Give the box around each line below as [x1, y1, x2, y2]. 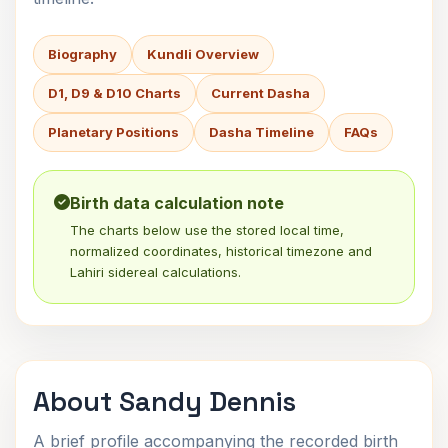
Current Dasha [211, 85, 310, 101]
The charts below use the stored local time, [70, 222, 344, 238]
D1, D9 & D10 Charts [48, 85, 181, 101]
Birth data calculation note [70, 193, 284, 213]
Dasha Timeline [209, 124, 314, 140]
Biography [48, 46, 117, 62]
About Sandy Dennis [33, 384, 296, 419]
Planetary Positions [48, 124, 179, 140]
